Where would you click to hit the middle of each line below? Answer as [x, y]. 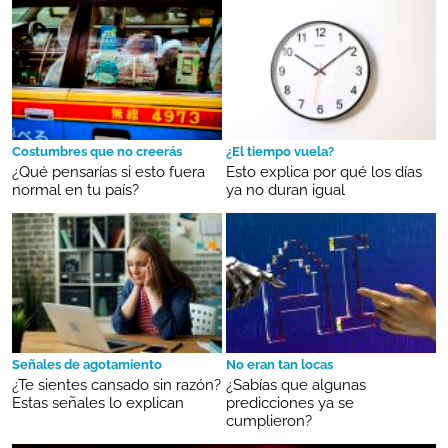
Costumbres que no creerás [97, 152]
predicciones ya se [290, 402]
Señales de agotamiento [87, 364]
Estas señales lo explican [98, 402]
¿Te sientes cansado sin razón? [116, 384]
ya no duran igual [285, 190]
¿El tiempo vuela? [280, 152]
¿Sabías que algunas [296, 384]
